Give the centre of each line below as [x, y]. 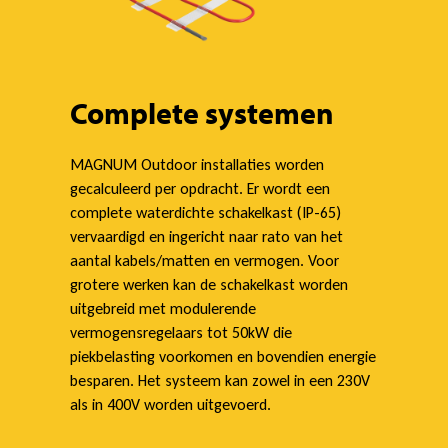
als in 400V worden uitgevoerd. [170, 404]
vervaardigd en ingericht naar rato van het [206, 236]
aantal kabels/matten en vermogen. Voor [204, 260]
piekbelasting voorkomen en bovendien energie [223, 356]
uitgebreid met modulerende [163, 308]
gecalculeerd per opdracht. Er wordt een [200, 188]
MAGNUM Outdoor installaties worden [197, 164]
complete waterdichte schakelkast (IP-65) [205, 212]
